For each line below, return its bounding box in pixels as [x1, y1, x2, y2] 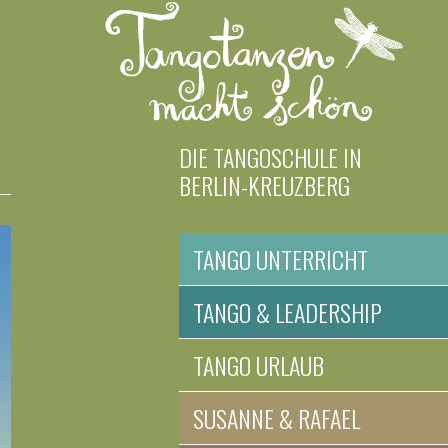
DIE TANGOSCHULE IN [179, 138, 363, 175]
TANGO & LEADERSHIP [193, 293, 383, 330]
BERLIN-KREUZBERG [179, 166, 351, 203]
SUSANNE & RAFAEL [193, 399, 361, 436]
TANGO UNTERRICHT [193, 240, 369, 277]
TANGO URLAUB [193, 346, 325, 383]
